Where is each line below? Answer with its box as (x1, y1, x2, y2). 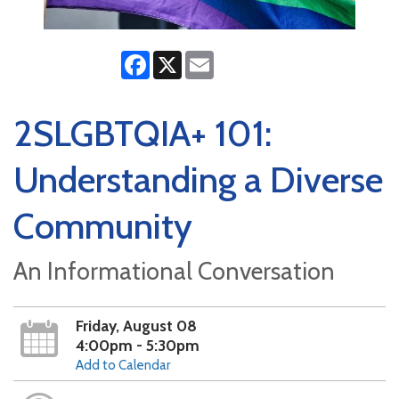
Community (13, 204, 192, 248)
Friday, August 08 (75, 316, 197, 336)
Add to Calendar (75, 357, 170, 374)
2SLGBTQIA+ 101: (13, 111, 272, 156)
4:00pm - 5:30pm (75, 336, 199, 355)
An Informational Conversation (13, 256, 335, 287)
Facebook (150, 50, 207, 67)
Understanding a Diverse (13, 158, 383, 202)
